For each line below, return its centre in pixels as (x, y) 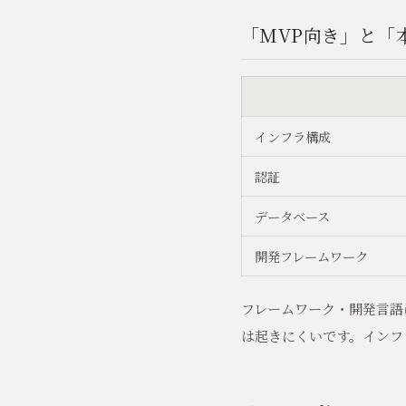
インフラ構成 (293, 137)
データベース (292, 217)
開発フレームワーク (311, 256)
